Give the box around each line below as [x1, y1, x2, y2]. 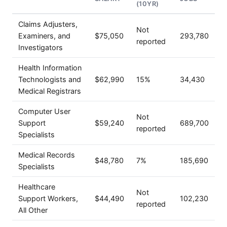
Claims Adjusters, [18, 20, 78, 28]
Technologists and [18, 75, 81, 84]
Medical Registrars [18, 87, 81, 95]
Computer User [18, 107, 70, 116]
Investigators [18, 43, 63, 52]
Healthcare [18, 182, 55, 191]
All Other [18, 206, 48, 214]
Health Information [18, 63, 82, 72]
